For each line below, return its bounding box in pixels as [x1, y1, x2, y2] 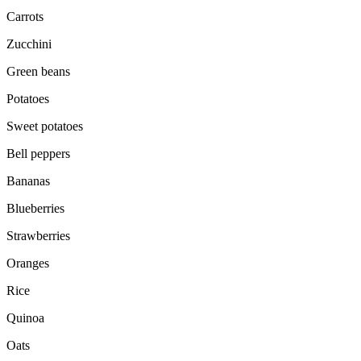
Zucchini [6, 37, 52, 52]
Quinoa [6, 311, 44, 326]
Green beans [6, 64, 70, 79]
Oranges [6, 256, 49, 271]
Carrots [6, 10, 44, 24]
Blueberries [6, 201, 64, 216]
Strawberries [6, 229, 70, 243]
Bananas [6, 174, 50, 189]
